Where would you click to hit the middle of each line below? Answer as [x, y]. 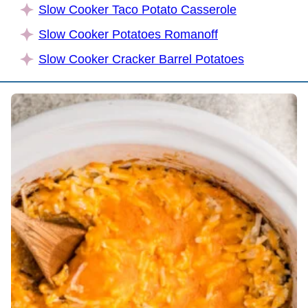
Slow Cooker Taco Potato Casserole [137, 10]
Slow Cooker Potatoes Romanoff [128, 35]
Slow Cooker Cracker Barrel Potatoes [141, 59]
